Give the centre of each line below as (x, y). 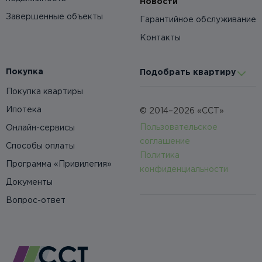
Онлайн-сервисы (40, 128)
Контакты (160, 38)
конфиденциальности (184, 170)
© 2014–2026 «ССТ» (182, 111)
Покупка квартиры (44, 92)
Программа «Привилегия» (59, 165)
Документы (29, 183)
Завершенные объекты (54, 17)
